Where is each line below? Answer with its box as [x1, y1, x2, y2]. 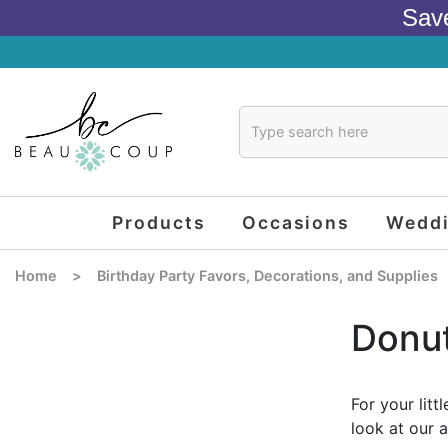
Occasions [241, 211, 351, 233]
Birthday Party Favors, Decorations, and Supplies [97, 267, 439, 285]
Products [112, 211, 206, 233]
